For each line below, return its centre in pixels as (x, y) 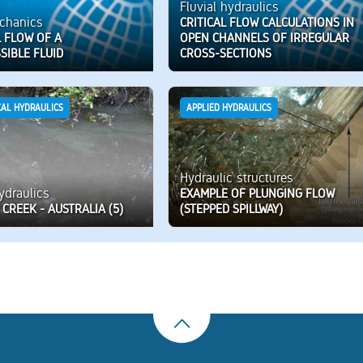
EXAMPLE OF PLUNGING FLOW (257, 193)
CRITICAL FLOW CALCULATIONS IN (267, 22)
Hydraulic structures (236, 177)
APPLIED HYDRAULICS (228, 108)
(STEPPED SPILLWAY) (231, 208)
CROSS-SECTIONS (225, 53)
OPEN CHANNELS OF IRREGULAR (264, 37)
